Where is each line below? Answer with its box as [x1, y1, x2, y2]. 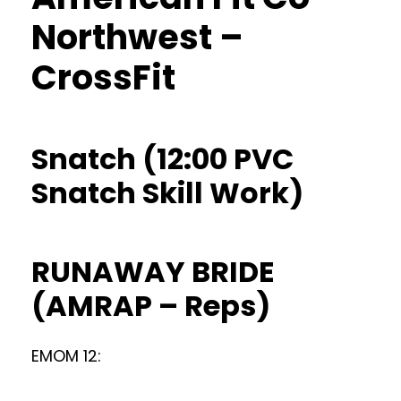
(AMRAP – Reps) [31, 286, 270, 326]
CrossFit [31, 54, 175, 101]
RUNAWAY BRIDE [31, 252, 275, 292]
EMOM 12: [31, 345, 101, 367]
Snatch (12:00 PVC [31, 139, 294, 179]
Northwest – [31, 13, 243, 61]
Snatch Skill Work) [31, 173, 303, 213]
